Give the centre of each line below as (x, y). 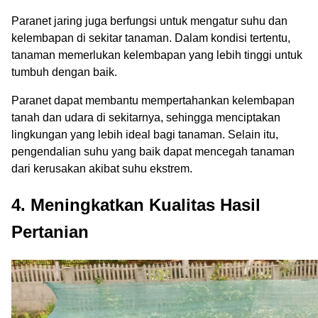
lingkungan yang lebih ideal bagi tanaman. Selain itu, (145, 134)
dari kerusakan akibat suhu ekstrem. (102, 168)
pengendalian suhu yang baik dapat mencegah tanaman (153, 151)
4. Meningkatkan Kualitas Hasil (136, 204)
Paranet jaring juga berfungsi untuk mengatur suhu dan (149, 21)
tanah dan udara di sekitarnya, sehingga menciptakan (146, 117)
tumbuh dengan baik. (64, 72)
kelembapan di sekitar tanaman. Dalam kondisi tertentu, (151, 38)
